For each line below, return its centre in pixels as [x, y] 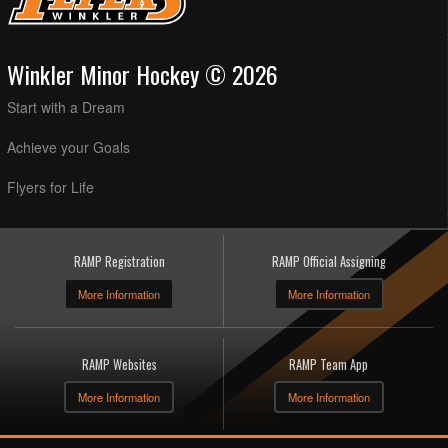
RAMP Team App [328, 365]
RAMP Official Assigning [328, 262]
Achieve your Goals [68, 147]
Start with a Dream [66, 107]
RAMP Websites [119, 365]
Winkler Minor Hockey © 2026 [142, 74]
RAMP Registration [119, 262]
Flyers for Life [50, 187]
